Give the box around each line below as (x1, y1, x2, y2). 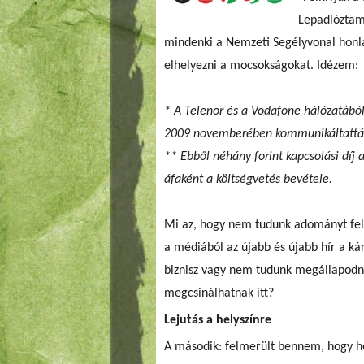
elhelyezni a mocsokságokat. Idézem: (164, 58, 358, 72)
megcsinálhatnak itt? (164, 286, 274, 300)
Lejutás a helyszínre (164, 313, 271, 327)
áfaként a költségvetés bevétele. (164, 172, 332, 186)
